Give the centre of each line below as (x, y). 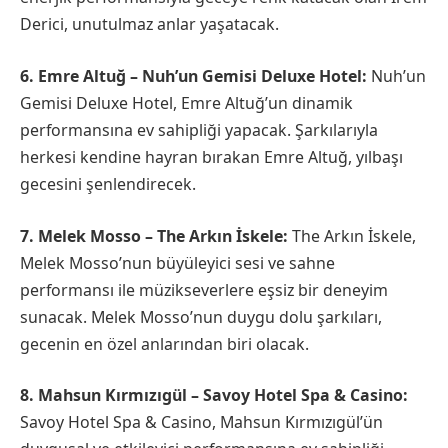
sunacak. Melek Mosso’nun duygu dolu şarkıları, (201, 316)
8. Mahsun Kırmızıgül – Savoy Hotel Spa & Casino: (214, 395)
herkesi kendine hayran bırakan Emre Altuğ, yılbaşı (211, 157)
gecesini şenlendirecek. (108, 184)
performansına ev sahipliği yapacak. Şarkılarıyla (199, 130)
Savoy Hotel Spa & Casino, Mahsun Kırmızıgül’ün (201, 422)
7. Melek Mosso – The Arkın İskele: (154, 235)
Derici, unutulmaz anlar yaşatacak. (149, 24)
